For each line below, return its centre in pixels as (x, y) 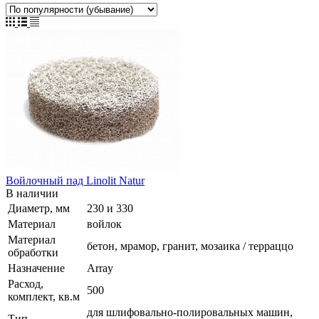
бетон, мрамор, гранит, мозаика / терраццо (190, 246)
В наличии (32, 193)
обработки (33, 252)
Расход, (26, 283)
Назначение (36, 268)
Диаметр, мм (39, 208)
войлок (104, 224)
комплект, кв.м (44, 296)
